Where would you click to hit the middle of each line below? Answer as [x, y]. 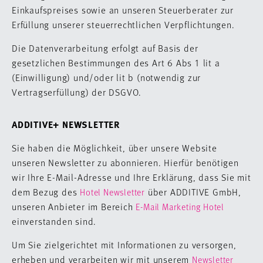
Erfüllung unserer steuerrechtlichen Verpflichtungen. [123, 24]
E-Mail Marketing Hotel [180, 207]
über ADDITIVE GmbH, [193, 192]
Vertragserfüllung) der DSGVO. [77, 92]
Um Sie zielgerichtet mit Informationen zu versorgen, [124, 245]
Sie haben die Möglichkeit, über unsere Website [114, 148]
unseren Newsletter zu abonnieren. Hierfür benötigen [125, 162]
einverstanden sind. [55, 221]
